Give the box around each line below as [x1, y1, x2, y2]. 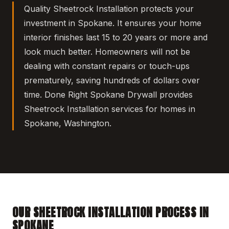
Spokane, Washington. [24, 118, 111, 129]
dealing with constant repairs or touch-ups [24, 61, 190, 72]
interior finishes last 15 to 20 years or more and [24, 32, 208, 43]
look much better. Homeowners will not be [24, 47, 190, 57]
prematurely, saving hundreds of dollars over [24, 75, 200, 86]
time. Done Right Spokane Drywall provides [24, 89, 193, 100]
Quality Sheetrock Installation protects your [24, 4, 194, 14]
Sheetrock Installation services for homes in [24, 104, 195, 114]
